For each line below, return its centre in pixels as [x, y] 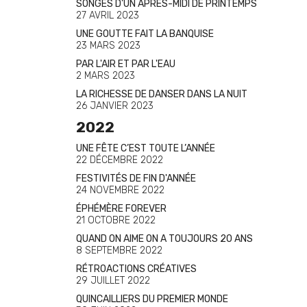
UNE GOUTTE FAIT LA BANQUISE [145, 34]
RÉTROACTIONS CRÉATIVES [136, 269]
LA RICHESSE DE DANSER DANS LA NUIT [162, 94]
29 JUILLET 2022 [113, 281]
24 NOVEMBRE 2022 [120, 190]
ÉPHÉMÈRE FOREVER [121, 209]
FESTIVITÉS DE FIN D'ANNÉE [136, 179]
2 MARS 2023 [106, 76]
